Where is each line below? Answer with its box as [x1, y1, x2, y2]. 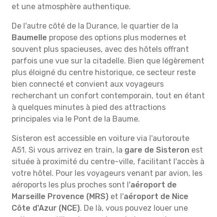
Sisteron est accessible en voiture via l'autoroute [12, 134, 189, 143]
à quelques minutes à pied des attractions [12, 103, 166, 112]
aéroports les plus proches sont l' [12, 180, 130, 189]
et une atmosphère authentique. [12, 2, 131, 11]
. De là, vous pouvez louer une [80, 203, 188, 213]
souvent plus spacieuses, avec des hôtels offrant [12, 45, 189, 54]
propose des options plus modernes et [47, 33, 186, 42]
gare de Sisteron [124, 145, 189, 155]
